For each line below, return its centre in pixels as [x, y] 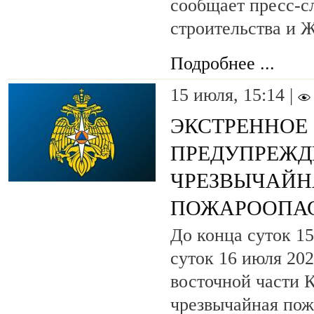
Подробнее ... [223, 64]
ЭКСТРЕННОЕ [239, 127]
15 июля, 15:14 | [234, 95]
